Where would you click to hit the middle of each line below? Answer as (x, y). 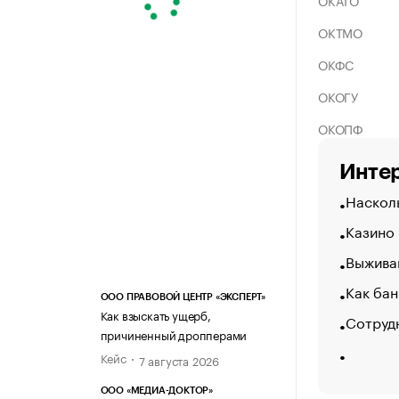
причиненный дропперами (174, 334)
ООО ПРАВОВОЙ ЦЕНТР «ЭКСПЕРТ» (183, 297)
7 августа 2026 (179, 360)
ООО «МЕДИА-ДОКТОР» (156, 391)
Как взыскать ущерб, (155, 315)
